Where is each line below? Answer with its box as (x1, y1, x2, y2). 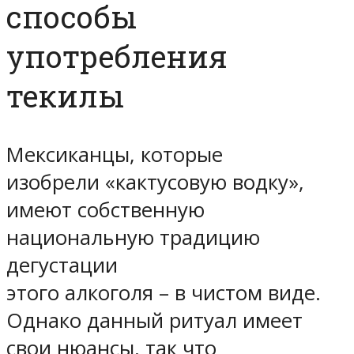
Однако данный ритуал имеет (6, 306, 303, 334)
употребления (6, 36, 228, 76)
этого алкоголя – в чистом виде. (6, 278, 321, 307)
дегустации (6, 250, 118, 279)
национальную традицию (6, 223, 260, 251)
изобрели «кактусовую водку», (6, 168, 304, 196)
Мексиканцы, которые (6, 140, 223, 168)
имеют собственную (6, 195, 205, 224)
